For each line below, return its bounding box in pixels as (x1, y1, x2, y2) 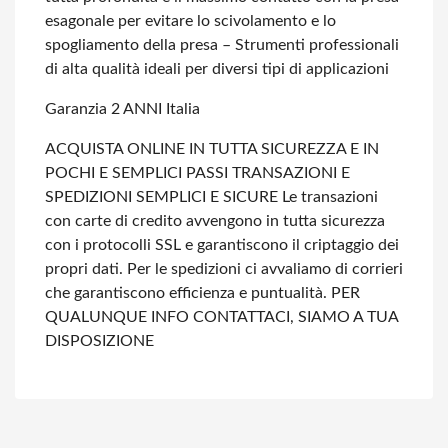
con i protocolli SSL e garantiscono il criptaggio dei (45, 237, 399, 253)
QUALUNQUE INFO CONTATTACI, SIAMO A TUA (45, 309, 398, 325)
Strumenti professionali (231, 37, 399, 53)
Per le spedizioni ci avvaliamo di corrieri (123, 261, 403, 277)
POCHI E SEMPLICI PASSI (45, 165, 228, 181)
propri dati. (45, 261, 123, 277)
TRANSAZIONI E (228, 165, 350, 181)
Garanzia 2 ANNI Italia (45, 101, 200, 117)
